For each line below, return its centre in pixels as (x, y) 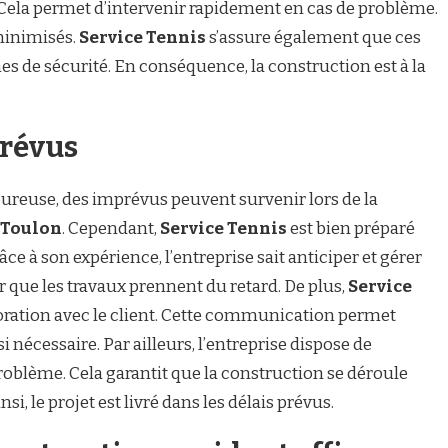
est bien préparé (351, 228)
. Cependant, (111, 228)
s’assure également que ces (313, 37)
